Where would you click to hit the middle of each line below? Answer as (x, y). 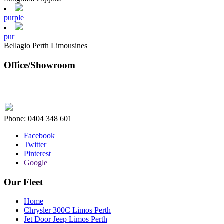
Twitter (35, 144)
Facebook (39, 135)
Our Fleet (23, 182)
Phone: (16, 118)
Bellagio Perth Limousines (46, 46)
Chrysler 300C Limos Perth (67, 210)
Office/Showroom (40, 65)
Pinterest (37, 153)
